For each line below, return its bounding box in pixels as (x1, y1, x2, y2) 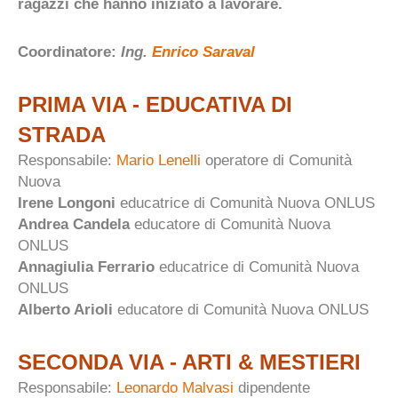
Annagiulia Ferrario (18, 258, 155, 275)
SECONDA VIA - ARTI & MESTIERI (18, 349, 361, 374)
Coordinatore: (18, 43, 116, 60)
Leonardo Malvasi (112, 378, 234, 396)
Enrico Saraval (152, 43, 255, 60)
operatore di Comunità (201, 151, 352, 169)
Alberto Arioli (18, 300, 113, 318)
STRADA (18, 122, 106, 147)
